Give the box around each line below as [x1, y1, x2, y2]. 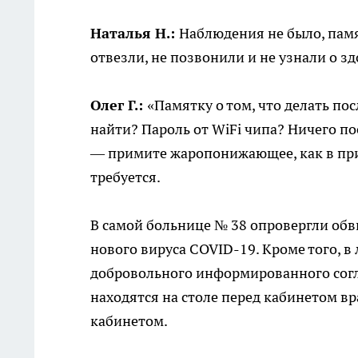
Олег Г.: [90, 95, 147, 114]
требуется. [90, 167, 161, 186]
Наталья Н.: [90, 23, 179, 42]
